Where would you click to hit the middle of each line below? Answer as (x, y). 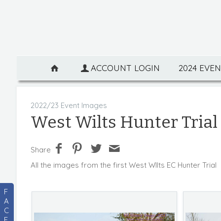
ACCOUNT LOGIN (125, 68)
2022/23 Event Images (69, 105)
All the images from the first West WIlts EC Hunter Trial (123, 165)
